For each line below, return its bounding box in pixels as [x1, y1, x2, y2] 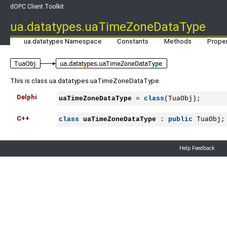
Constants [117, 37, 149, 45]
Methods [164, 37, 192, 45]
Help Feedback [179, 145, 215, 152]
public [168, 116, 193, 124]
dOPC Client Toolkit [10, 3, 64, 10]
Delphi [17, 93, 37, 101]
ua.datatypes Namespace [23, 37, 102, 45]
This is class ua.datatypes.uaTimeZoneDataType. [10, 77, 161, 85]
